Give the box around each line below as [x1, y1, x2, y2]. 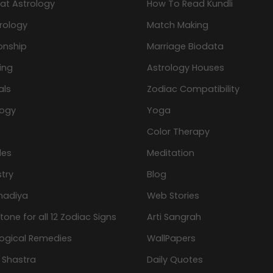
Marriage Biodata [147, 40, 224, 53]
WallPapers [147, 232, 196, 245]
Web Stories [147, 190, 199, 202]
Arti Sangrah [147, 211, 201, 224]
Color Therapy [147, 126, 210, 138]
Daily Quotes [147, 253, 203, 266]
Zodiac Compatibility [147, 83, 239, 96]
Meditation [147, 147, 194, 160]
